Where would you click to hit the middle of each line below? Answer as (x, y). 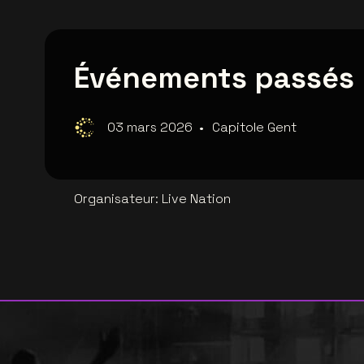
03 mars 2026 (150, 128)
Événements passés (214, 78)
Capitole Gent (254, 128)
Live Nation (196, 199)
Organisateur (115, 199)
